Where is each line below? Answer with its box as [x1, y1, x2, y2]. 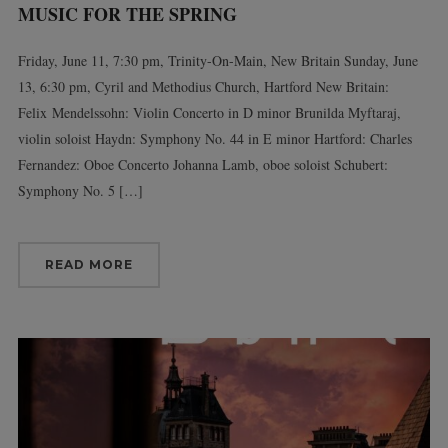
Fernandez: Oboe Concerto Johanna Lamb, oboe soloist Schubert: [17, 154, 388, 174]
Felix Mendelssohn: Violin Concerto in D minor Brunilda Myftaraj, [17, 102, 401, 122]
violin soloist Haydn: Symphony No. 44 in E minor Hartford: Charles [17, 128, 412, 148]
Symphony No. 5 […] [17, 180, 143, 200]
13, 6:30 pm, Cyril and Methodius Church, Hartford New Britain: [17, 76, 389, 96]
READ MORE [44, 256, 133, 272]
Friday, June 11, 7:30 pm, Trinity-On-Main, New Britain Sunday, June [17, 50, 418, 70]
